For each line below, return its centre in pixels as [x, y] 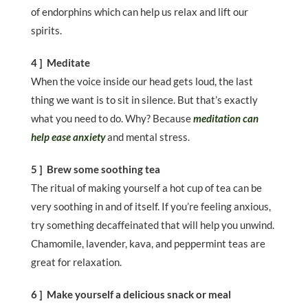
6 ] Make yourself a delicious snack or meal [131, 295]
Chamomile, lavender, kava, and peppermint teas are [148, 244]
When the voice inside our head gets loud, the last [142, 81]
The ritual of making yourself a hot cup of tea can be [146, 188]
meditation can [226, 119]
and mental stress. [148, 137]
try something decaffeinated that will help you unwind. [153, 225]
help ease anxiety [68, 137]
